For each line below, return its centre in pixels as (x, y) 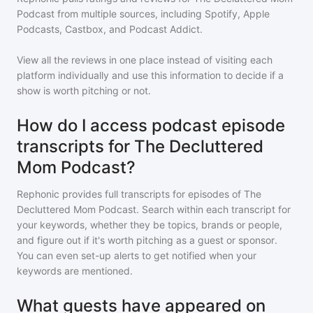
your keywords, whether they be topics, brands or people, (150, 225)
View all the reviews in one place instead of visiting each (145, 60)
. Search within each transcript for (213, 209)
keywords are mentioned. (75, 271)
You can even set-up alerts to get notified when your (137, 255)
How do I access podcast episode (151, 125)
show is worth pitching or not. (84, 90)
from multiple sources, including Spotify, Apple (162, 14)
